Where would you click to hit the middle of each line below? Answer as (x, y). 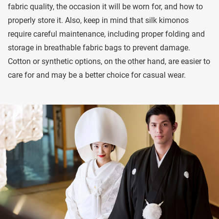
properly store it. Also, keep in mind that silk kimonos (98, 20)
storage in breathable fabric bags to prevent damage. (99, 47)
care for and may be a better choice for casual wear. (97, 75)
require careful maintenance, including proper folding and (106, 34)
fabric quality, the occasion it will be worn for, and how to (105, 6)
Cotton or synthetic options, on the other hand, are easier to (109, 61)
